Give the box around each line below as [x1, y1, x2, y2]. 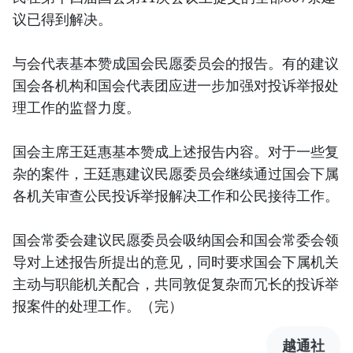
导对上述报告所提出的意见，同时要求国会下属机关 [13, 252, 339, 272]
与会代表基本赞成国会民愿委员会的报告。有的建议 [13, 54, 339, 73]
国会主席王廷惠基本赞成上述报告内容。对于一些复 [13, 142, 339, 162]
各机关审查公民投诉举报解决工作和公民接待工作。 [13, 186, 339, 206]
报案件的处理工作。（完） [13, 296, 183, 316]
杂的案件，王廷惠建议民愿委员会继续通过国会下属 [13, 164, 339, 184]
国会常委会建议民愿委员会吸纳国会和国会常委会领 [13, 230, 339, 250]
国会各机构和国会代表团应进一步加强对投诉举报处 [13, 76, 339, 95]
